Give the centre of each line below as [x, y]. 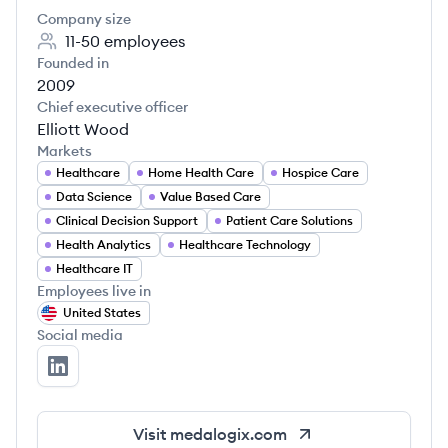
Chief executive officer [112, 107]
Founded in [73, 63]
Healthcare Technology [245, 244]
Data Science [94, 196]
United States [102, 312]
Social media [80, 335]
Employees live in [94, 291]
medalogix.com [228, 434]
